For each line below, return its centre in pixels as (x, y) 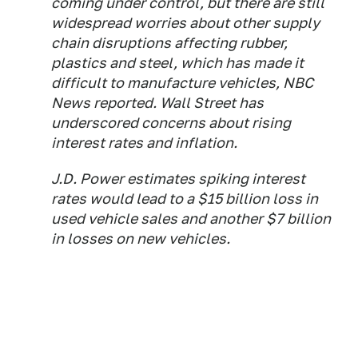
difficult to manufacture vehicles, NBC (182, 83)
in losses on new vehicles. (141, 239)
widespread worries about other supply (185, 23)
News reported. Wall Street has (157, 103)
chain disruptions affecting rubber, (169, 43)
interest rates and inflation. (144, 143)
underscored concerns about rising (171, 123)
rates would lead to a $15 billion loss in (185, 199)
